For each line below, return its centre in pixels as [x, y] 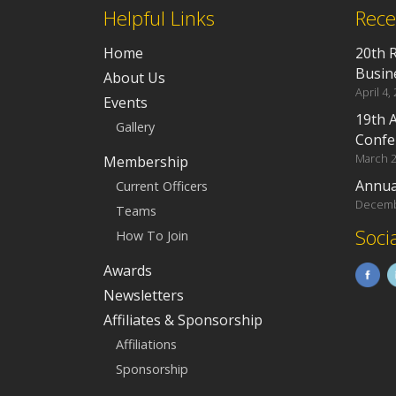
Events [126, 102]
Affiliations [147, 345]
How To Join [152, 236]
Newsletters [144, 295]
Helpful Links [159, 18]
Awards [128, 270]
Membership [146, 161]
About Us [134, 77]
